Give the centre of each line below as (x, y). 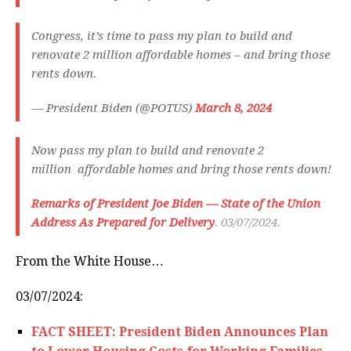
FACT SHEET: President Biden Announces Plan (180, 332)
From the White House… (90, 262)
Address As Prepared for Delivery (123, 223)
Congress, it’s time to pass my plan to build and (162, 36)
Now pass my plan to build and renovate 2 (148, 151)
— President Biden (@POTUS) (113, 109)
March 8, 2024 (233, 109)
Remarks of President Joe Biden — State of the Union (176, 204)
